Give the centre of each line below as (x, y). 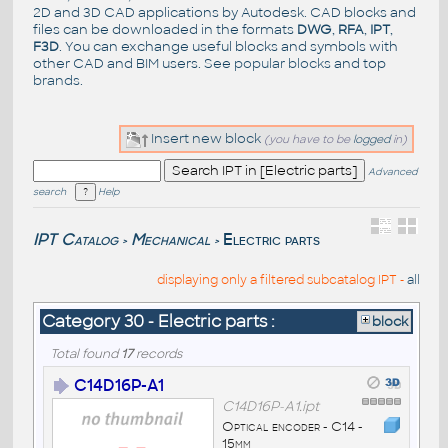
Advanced (392, 171)
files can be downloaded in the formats (164, 30)
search (49, 191)
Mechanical (170, 240)
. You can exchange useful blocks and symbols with (228, 47)
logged (372, 139)
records (157, 353)
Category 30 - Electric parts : (158, 321)
